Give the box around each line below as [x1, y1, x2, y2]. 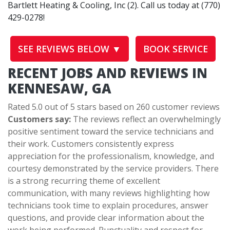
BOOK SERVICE [143, 43, 208, 55]
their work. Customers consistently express [8, 138, 174, 150]
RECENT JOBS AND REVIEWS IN [8, 64, 207, 83]
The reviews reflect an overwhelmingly [71, 113, 221, 125]
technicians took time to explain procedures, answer [8, 200, 208, 212]
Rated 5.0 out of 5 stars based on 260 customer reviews [8, 101, 220, 113]
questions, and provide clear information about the [8, 212, 204, 224]
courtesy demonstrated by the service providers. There [8, 163, 219, 175]
